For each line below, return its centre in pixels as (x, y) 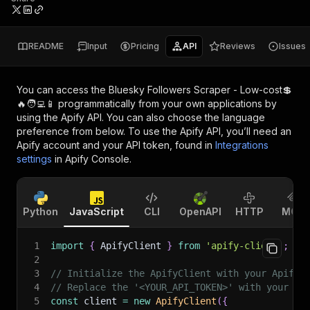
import (67, 246)
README (46, 46)
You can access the (63, 90)
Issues (292, 46)
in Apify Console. (93, 159)
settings (34, 159)
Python (40, 211)
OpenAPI (200, 211)
